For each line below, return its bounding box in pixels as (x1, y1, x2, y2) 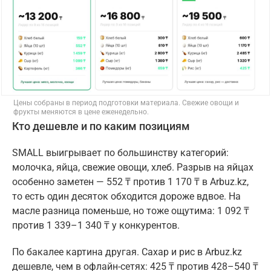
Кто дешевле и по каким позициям (12, 120, 190, 133)
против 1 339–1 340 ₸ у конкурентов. (12, 220, 180, 232)
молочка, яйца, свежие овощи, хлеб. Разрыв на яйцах (12, 162, 253, 174)
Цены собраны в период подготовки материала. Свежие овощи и (13, 99, 239, 108)
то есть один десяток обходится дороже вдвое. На (12, 191, 241, 203)
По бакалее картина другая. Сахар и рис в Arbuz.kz (12, 246, 242, 258)
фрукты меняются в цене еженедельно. (13, 108, 149, 117)
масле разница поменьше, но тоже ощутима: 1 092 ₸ (12, 205, 249, 217)
